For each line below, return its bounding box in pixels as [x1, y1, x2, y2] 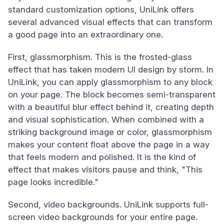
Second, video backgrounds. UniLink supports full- [8, 199, 208, 209]
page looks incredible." [8, 177, 98, 187]
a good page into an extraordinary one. [8, 29, 163, 39]
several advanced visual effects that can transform [8, 17, 212, 27]
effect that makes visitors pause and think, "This [8, 164, 202, 174]
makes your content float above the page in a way [8, 139, 209, 149]
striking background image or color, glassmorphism [8, 127, 212, 137]
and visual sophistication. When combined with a [8, 114, 204, 124]
